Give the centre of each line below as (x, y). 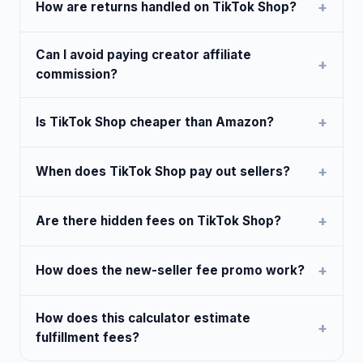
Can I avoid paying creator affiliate (144, 54)
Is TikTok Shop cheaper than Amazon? (155, 122)
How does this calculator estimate (143, 318)
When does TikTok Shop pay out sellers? (163, 171)
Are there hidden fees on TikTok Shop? (159, 220)
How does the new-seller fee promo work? (171, 270)
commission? (77, 74)
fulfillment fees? (88, 337)
